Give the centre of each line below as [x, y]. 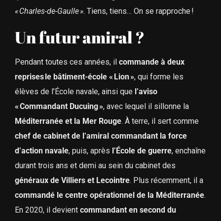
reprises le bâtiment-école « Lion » [74, 76]
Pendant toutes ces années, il [67, 62]
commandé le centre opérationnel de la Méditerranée [109, 195]
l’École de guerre [141, 150]
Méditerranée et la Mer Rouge [68, 121]
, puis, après [89, 150]
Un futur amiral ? [79, 37]
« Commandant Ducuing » [59, 106]
